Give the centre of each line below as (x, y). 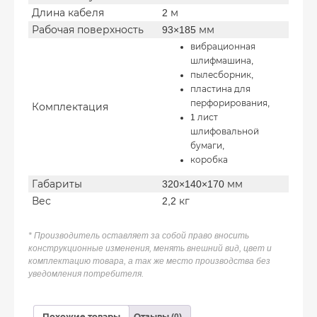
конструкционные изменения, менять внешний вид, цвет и (150, 248)
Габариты (57, 184)
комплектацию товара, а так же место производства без (149, 261)
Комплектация (70, 106)
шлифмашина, (222, 60)
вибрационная (223, 46)
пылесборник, (222, 75)
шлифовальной (225, 131)
